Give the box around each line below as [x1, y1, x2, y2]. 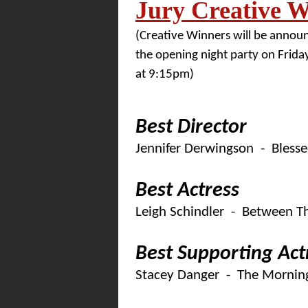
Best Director [135, 117, 247, 138]
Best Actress [135, 180, 239, 201]
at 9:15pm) [135, 68, 194, 81]
